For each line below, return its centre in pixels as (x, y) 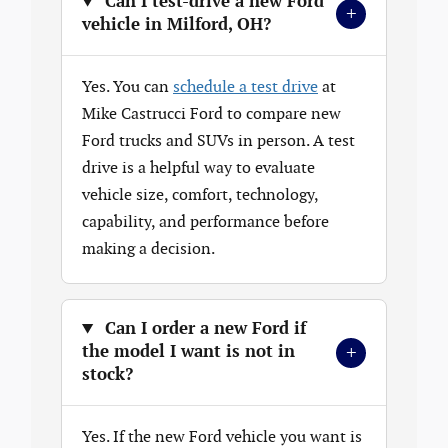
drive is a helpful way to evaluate (198, 169)
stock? (107, 375)
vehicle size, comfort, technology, (200, 196)
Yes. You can (127, 88)
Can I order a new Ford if (203, 329)
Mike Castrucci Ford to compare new (211, 115)
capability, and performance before (205, 223)
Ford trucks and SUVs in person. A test (218, 142)
